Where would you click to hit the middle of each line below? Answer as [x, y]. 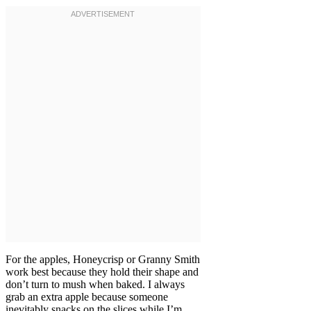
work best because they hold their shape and [102, 272]
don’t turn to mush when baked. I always [95, 285]
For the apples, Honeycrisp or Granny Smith [103, 260]
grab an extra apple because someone [87, 297]
